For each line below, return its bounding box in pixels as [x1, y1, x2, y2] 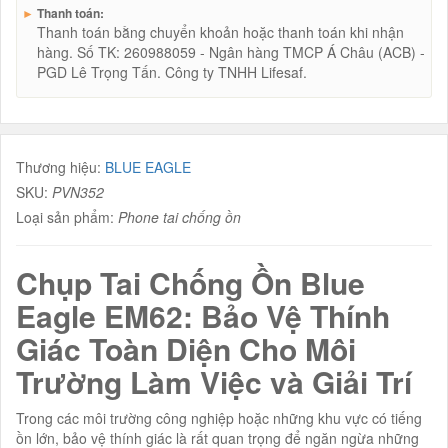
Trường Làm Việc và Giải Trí [16, 359, 412, 403]
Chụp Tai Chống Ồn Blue [16, 260, 365, 304]
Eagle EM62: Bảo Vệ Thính [16, 293, 390, 337]
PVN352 [52, 181, 104, 202]
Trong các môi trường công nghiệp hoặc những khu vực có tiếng [16, 407, 422, 428]
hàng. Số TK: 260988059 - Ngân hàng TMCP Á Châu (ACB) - [37, 41, 425, 62]
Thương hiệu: [16, 156, 105, 177]
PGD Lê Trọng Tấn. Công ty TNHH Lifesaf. [37, 61, 307, 82]
